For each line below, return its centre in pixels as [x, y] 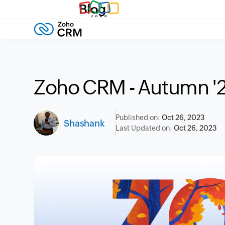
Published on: [138, 118]
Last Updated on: [144, 128]
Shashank [84, 123]
